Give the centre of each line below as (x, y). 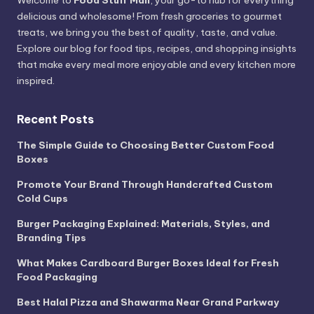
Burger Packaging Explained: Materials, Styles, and (143, 224)
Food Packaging (57, 277)
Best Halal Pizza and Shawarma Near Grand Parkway (148, 302)
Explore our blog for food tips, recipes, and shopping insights (157, 49)
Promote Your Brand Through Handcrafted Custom (145, 185)
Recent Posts (55, 120)
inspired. (36, 81)
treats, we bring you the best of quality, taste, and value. (147, 33)
